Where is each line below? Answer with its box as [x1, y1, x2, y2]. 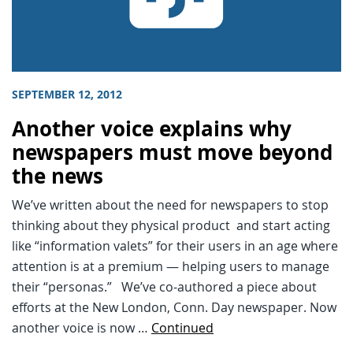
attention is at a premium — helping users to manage [12, 257, 329, 275]
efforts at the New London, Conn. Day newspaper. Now [12, 298, 336, 316]
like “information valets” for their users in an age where [12, 236, 338, 255]
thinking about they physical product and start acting [12, 216, 330, 234]
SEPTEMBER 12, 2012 [12, 86, 122, 102]
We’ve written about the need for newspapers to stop [12, 195, 329, 214]
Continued [151, 318, 214, 336]
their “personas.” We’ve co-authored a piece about [12, 277, 317, 295]
